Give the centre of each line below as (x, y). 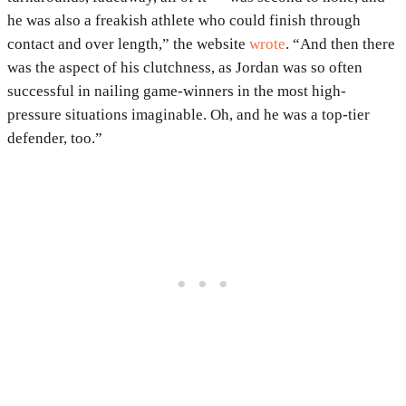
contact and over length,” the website (128, 44)
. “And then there (340, 44)
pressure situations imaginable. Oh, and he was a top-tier (188, 115)
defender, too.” (55, 139)
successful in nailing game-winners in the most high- (177, 92)
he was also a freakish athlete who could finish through (184, 21)
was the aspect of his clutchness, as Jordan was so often (185, 68)
